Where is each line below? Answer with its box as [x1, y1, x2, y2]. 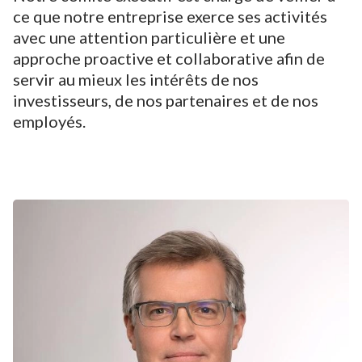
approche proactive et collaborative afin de [13, 48, 325, 68]
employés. [13, 111, 86, 131]
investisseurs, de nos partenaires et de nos [13, 90, 318, 110]
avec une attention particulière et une [13, 27, 285, 47]
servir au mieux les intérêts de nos [13, 69, 259, 89]
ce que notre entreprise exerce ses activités [13, 6, 327, 26]
